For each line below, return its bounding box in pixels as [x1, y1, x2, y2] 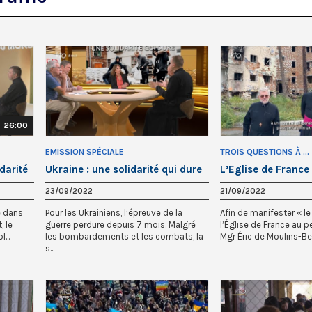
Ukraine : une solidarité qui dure [45, 162, 202, 175]
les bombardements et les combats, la [45, 231, 203, 242]
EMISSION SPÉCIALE [45, 146, 124, 157]
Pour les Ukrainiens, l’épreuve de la [45, 207, 182, 218]
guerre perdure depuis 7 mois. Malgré [45, 219, 196, 230]
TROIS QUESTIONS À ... [220, 146, 309, 157]
